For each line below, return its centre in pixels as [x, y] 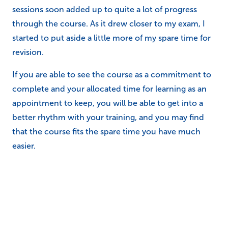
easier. [24, 146]
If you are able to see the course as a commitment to [112, 75]
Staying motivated [70, 190]
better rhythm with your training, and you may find [108, 117]
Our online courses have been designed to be [98, 217]
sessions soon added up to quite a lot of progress [105, 9]
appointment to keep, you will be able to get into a [108, 103]
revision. [28, 52]
